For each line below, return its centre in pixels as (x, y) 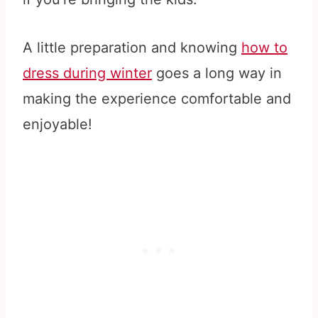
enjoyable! (57, 125)
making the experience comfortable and (157, 99)
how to (264, 48)
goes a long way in (217, 73)
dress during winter (87, 73)
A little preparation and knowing (132, 48)
